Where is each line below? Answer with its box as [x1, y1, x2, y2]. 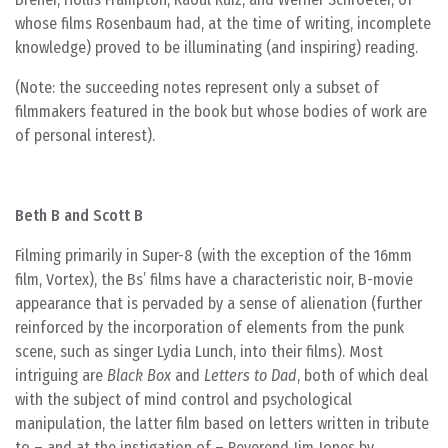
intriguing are [15, 366, 107, 385]
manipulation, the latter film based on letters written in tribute [15, 414, 429, 433]
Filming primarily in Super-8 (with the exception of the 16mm [15, 246, 412, 265]
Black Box [107, 366, 171, 385]
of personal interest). [15, 126, 155, 145]
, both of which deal [297, 366, 428, 385]
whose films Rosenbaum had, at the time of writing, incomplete [15, 14, 431, 33]
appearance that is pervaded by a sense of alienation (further [15, 294, 422, 313]
